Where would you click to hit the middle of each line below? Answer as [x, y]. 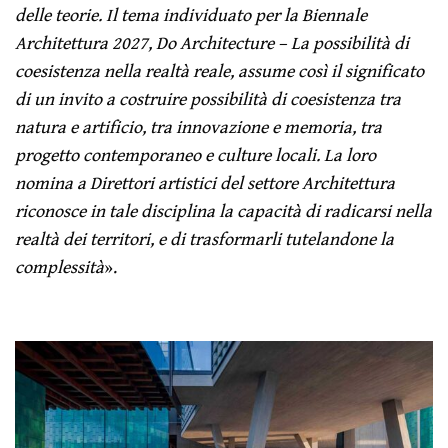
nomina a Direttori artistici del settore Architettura [205, 182]
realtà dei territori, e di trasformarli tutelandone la [205, 238]
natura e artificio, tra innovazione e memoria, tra [199, 126]
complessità [59, 266]
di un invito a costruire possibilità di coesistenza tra [208, 98]
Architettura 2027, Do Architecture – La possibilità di [212, 42]
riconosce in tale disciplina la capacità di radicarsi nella [224, 210]
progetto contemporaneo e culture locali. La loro [196, 154]
